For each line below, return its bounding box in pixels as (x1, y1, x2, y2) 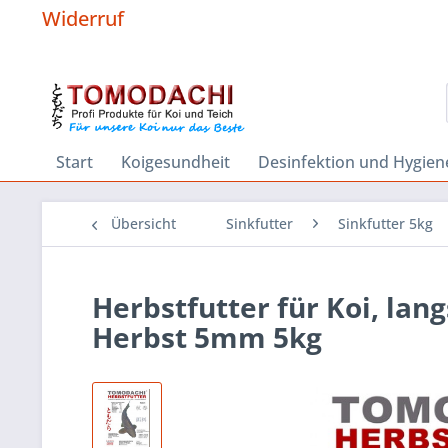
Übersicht (111, 214, 176, 233)
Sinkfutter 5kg (338, 214, 433, 233)
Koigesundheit (121, 151, 230, 173)
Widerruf (42, 5, 124, 32)
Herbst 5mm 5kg (92, 318, 322, 356)
